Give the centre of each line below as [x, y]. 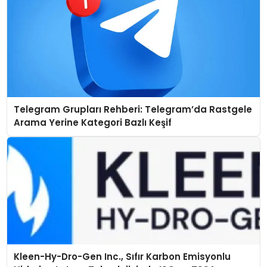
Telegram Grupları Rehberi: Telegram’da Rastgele [133, 110]
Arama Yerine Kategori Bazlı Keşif [92, 123]
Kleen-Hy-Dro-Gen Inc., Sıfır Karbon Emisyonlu [122, 257]
